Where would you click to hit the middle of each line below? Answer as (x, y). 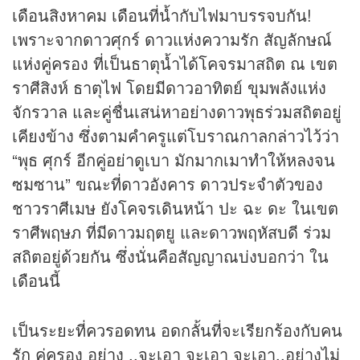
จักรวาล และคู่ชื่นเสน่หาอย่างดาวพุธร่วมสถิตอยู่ (177, 112)
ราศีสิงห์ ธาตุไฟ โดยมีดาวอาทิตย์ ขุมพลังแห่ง (169, 88)
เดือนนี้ (36, 280)
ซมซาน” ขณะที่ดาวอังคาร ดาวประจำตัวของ (168, 184)
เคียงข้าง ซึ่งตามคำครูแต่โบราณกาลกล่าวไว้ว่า (176, 136)
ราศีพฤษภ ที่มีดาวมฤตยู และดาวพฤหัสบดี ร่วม (172, 232)
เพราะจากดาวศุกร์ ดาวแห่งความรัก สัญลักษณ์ (172, 39)
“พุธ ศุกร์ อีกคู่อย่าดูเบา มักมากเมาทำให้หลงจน (174, 160)
